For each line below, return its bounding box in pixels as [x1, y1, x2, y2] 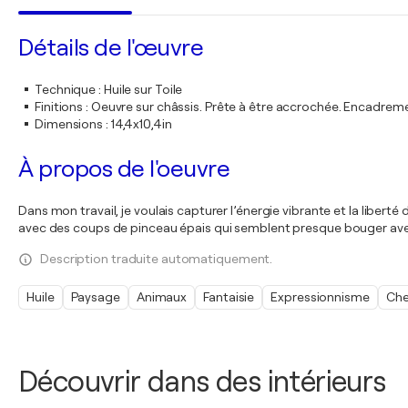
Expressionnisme [270, 290, 370, 304]
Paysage [70, 290, 120, 304]
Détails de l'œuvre [18, 35, 203, 61]
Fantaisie [203, 290, 255, 304]
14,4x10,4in [110, 117, 172, 131]
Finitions [35, 99, 84, 114]
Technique [35, 82, 97, 97]
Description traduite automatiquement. [40, 251, 273, 266]
